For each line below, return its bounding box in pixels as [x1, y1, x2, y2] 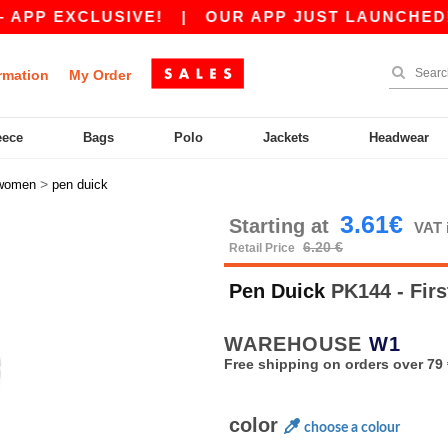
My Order [69, 67, 131, 83]
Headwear [369, 130, 430, 145]
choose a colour [304, 421, 400, 435]
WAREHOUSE [224, 333, 369, 355]
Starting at [229, 215, 335, 237]
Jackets [263, 130, 310, 145]
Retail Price [229, 241, 298, 255]
